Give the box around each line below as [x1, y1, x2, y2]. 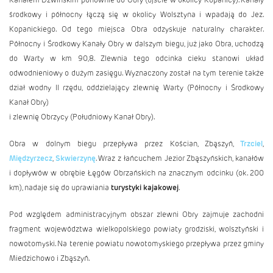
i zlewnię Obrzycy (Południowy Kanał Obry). [9, 112, 155, 121]
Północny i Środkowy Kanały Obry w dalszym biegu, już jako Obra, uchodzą [9, 39, 264, 48]
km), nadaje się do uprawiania [9, 183, 111, 192]
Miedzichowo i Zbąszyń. [9, 253, 90, 263]
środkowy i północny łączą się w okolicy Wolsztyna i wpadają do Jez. [9, 10, 264, 19]
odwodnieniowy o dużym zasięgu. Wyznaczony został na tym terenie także [9, 68, 264, 77]
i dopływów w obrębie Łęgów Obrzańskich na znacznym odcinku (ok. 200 [9, 168, 264, 177]
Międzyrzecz [9, 154, 52, 163]
